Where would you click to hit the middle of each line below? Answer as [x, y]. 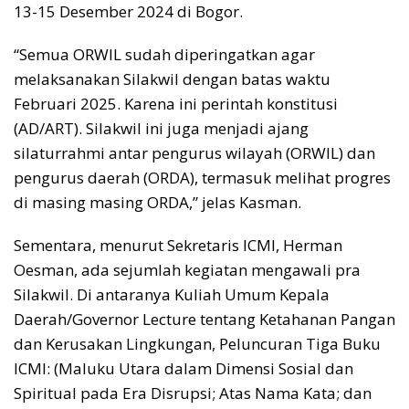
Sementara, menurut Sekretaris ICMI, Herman [178, 246]
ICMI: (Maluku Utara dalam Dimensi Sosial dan [184, 369]
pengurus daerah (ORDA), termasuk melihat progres [202, 178]
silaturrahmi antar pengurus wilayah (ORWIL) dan [194, 153]
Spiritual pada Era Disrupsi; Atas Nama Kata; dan [193, 393]
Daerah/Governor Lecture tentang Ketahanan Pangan [204, 320]
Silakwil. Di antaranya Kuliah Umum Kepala [172, 295]
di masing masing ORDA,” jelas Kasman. [157, 203]
